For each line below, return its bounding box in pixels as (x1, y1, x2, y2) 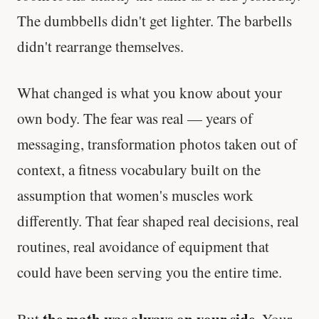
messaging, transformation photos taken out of (17, 134, 297, 155)
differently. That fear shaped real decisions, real (17, 211, 299, 231)
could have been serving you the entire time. (17, 262, 282, 283)
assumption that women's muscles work (17, 185, 253, 206)
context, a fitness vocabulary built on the (17, 159, 261, 180)
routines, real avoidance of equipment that (17, 236, 269, 257)
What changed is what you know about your (17, 83, 282, 103)
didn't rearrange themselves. (17, 36, 184, 56)
